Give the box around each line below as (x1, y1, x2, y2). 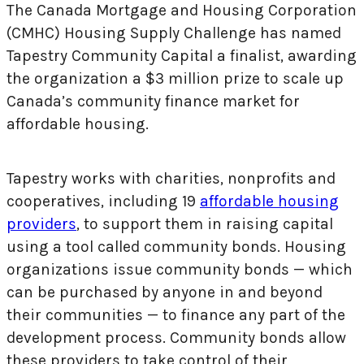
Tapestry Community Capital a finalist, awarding (6, 45, 357, 65)
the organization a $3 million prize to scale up (6, 68, 344, 88)
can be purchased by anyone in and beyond (6, 283, 323, 302)
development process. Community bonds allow (6, 328, 346, 348)
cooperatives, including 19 (6, 192, 200, 211)
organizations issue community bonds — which (6, 260, 353, 279)
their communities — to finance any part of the (6, 305, 345, 325)
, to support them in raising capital (76, 214, 333, 234)
